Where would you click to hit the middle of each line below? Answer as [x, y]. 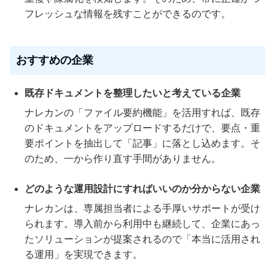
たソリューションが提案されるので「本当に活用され [142, 239]
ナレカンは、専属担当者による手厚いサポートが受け [142, 208]
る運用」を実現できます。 [83, 254]
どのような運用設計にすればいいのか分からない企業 [142, 188]
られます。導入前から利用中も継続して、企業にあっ [142, 223]
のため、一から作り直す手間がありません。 [123, 158]
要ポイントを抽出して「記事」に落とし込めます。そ [142, 143]
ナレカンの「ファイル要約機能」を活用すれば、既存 [142, 112]
